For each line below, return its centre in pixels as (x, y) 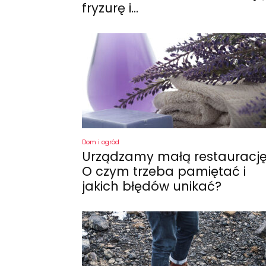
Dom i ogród (101, 142)
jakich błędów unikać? (152, 186)
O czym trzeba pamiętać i (164, 171)
